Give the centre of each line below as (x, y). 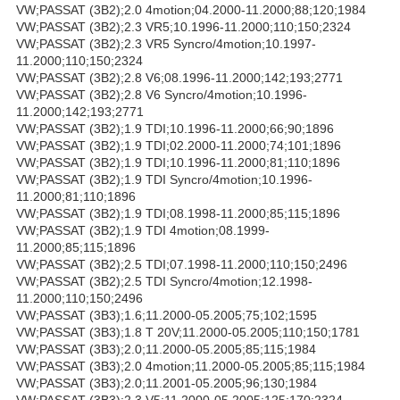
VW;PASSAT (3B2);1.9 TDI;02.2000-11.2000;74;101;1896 (179, 145)
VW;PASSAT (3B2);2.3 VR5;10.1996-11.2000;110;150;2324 (183, 26)
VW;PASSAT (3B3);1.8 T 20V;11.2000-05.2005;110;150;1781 (188, 332)
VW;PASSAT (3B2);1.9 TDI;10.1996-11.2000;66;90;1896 (175, 128)
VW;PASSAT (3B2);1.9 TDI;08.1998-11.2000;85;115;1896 (178, 213)
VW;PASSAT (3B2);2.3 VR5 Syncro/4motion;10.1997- (166, 43)
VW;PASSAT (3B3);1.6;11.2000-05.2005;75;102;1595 (167, 315)
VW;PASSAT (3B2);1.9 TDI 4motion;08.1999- (143, 230)
